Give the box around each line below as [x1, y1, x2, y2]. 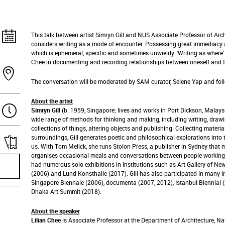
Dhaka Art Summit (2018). [31, 187, 101, 196]
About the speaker [31, 207, 80, 215]
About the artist [31, 97, 73, 105]
